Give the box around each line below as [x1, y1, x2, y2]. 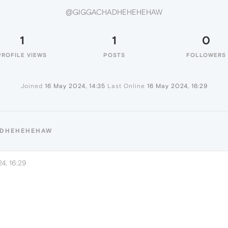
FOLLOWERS [186, 52, 226, 58]
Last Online [107, 82, 145, 90]
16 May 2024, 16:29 [147, 82, 208, 90]
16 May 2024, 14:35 [44, 82, 105, 90]
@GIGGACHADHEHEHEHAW [66, 8, 162, 17]
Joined [20, 82, 43, 90]
